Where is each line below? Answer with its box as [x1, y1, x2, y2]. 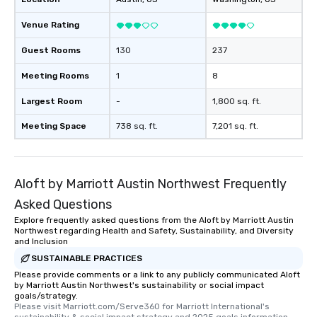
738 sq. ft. [116, 121, 158, 131]
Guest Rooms [21, 45, 81, 55]
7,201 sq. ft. [212, 121, 258, 131]
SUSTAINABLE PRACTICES [31, 253, 142, 263]
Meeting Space [21, 121, 86, 131]
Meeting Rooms [21, 71, 89, 81]
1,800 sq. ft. [212, 96, 261, 106]
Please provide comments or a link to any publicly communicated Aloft [14, 270, 300, 279]
